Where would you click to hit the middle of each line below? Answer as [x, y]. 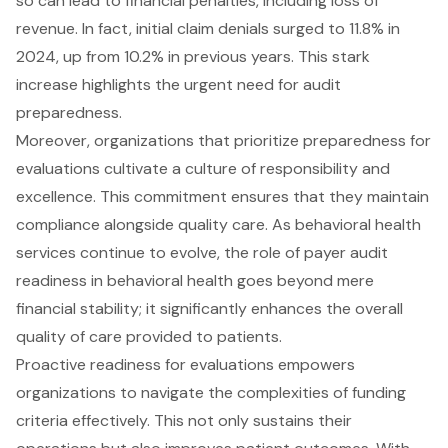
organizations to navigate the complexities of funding [211, 392]
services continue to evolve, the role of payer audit [202, 252]
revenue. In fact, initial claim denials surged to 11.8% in [208, 28]
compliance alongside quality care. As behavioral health [218, 224]
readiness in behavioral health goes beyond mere [195, 280]
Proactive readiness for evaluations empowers [185, 364]
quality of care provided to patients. [149, 336]
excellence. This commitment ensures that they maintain [222, 196]
